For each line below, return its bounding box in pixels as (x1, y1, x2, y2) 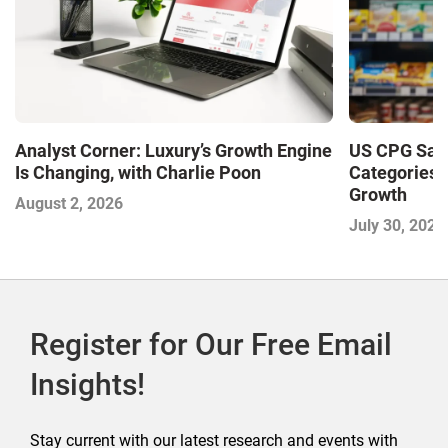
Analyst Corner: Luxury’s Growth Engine (15, 140, 332, 162)
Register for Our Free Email (30, 327, 392, 363)
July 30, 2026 (348, 216, 445, 236)
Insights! (30, 367, 145, 403)
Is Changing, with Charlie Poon (15, 162, 261, 184)
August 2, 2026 (15, 194, 123, 214)
